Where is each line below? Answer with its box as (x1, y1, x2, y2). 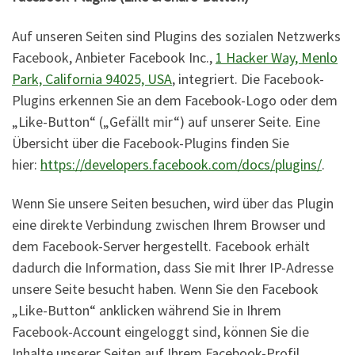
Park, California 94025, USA (12, 69, 172, 88)
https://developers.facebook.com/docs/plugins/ (40, 155, 322, 174)
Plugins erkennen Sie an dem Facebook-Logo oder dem (12, 90, 338, 109)
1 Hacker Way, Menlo (216, 48, 338, 67)
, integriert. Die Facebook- (172, 69, 324, 88)
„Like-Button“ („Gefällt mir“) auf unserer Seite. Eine (12, 112, 320, 131)
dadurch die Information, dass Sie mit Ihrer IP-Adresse (12, 258, 334, 277)
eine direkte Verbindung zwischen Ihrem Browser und (12, 216, 326, 235)
